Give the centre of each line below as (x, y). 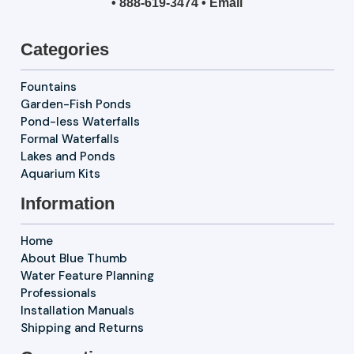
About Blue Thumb (73, 258)
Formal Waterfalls (70, 139)
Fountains (48, 87)
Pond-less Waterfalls (80, 121)
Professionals (58, 293)
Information (67, 203)
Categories (64, 49)
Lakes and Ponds (68, 156)
